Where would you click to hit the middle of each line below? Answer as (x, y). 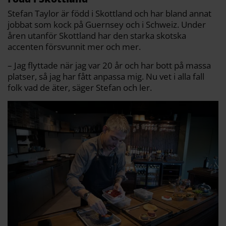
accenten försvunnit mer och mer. (74, 47)
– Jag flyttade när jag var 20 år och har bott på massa (109, 65)
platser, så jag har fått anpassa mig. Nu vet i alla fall (106, 76)
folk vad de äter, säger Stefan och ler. (80, 88)
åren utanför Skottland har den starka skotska (97, 36)
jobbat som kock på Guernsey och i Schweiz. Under (107, 24)
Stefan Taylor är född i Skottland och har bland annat (109, 13)
